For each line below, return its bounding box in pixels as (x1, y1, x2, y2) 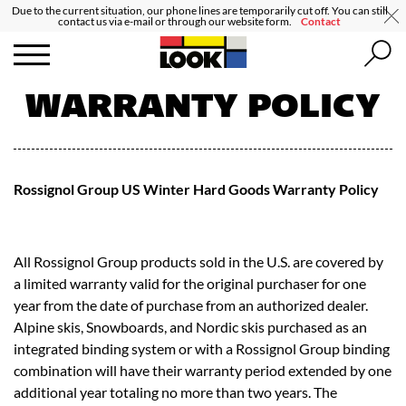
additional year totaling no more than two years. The (14, 383, 337, 401)
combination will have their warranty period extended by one (14, 362, 391, 379)
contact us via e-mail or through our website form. (58, 14, 294, 28)
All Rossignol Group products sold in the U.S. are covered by (14, 253, 383, 270)
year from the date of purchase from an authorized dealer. (14, 296, 368, 314)
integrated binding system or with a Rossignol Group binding (14, 340, 390, 357)
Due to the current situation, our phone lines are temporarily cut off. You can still (11, 3, 388, 17)
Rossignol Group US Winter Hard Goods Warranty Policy (14, 180, 379, 198)
